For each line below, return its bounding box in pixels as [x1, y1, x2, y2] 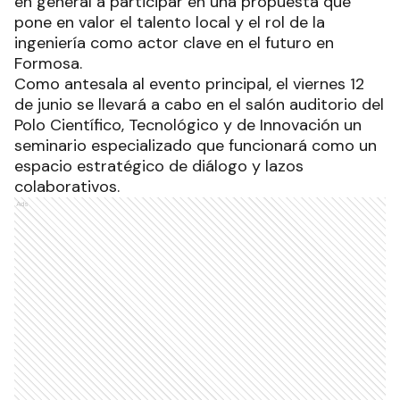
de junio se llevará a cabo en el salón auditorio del [14, 93, 384, 115]
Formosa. [14, 52, 82, 74]
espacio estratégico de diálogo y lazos [14, 154, 304, 177]
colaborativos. [14, 175, 124, 197]
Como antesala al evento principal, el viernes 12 [14, 72, 364, 95]
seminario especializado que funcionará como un [14, 134, 377, 156]
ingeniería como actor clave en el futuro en [14, 31, 334, 54]
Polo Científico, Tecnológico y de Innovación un [14, 113, 362, 136]
